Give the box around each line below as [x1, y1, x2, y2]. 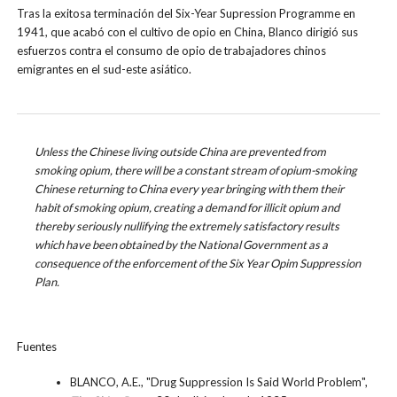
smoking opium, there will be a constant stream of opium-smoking [34, 162, 357, 177]
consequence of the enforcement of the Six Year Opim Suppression [34, 255, 361, 270]
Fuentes [17, 339, 58, 354]
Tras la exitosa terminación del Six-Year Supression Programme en [17, 6, 356, 21]
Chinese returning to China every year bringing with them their [34, 181, 344, 196]
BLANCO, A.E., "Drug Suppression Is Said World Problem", [69, 374, 368, 389]
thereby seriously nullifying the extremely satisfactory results [34, 218, 339, 233]
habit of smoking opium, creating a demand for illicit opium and [34, 199, 339, 214]
